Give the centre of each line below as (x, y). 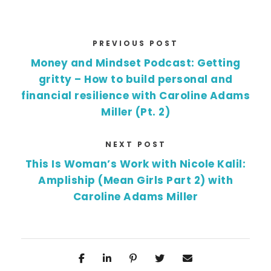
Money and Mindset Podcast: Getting (135, 63)
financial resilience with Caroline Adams (135, 96)
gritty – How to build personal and (135, 80)
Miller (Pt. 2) (135, 112)
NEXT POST (135, 145)
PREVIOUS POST (135, 44)
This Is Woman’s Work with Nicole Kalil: (135, 164)
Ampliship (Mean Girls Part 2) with (135, 181)
